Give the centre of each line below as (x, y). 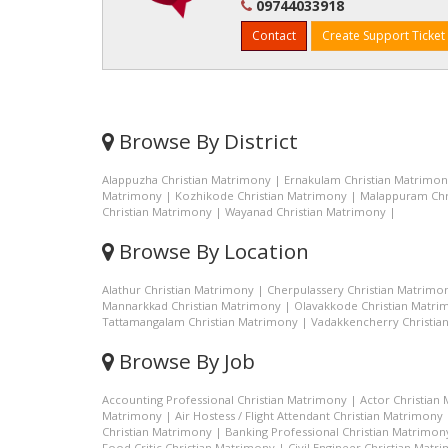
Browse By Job (184, 361)
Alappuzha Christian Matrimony (186, 179)
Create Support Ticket (383, 35)
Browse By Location (211, 251)
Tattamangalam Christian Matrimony (200, 321)
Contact (274, 35)
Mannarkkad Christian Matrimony (191, 305)
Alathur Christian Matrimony (178, 289)
